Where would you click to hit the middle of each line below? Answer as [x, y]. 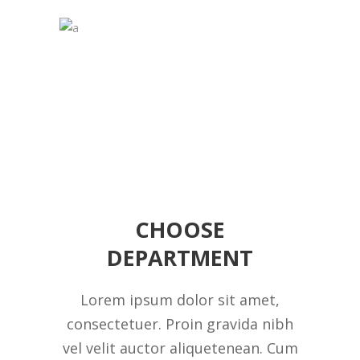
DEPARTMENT [180, 258]
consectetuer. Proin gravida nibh [180, 324]
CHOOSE [180, 229]
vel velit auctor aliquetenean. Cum [180, 348]
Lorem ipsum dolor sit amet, [180, 300]
